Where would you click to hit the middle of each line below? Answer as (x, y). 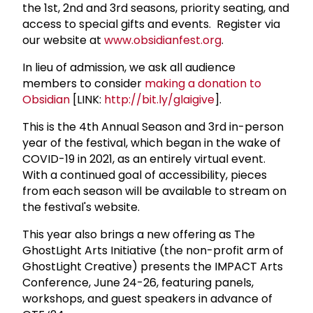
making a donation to (203, 83)
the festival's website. (82, 207)
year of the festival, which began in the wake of (152, 143)
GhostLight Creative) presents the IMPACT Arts (153, 266)
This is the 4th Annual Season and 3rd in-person (153, 126)
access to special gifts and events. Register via (151, 24)
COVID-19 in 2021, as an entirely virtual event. (145, 159)
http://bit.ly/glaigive (159, 99)
